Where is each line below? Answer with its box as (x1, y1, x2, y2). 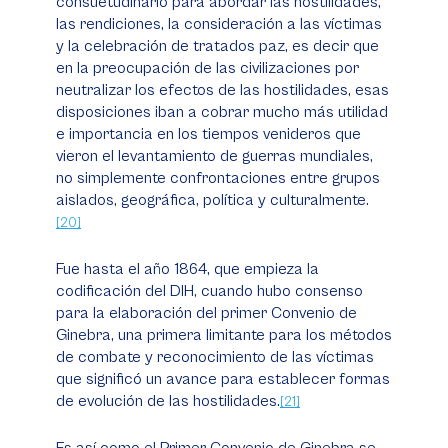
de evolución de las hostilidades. (56, 392, 280, 410)
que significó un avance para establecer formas (56, 370, 390, 388)
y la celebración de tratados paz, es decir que (56, 37, 379, 55)
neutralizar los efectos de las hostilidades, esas (56, 81, 389, 99)
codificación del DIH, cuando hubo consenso (56, 282, 363, 300)
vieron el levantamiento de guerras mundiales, (56, 147, 373, 165)
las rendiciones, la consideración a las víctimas (56, 15, 382, 33)
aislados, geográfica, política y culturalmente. (56, 191, 369, 209)
